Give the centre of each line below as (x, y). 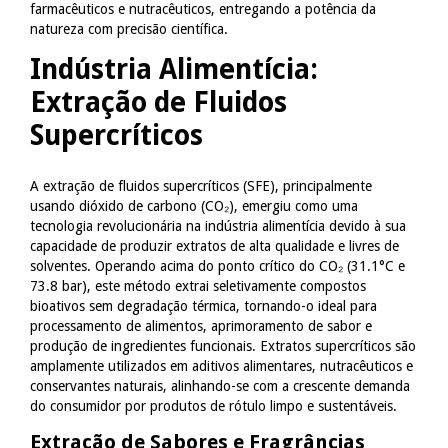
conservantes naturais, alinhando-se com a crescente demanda (220, 385)
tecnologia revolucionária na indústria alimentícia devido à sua (218, 225)
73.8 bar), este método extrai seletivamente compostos (198, 285)
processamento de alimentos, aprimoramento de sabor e (201, 325)
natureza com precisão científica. (129, 29)
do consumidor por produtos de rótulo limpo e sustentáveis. (213, 405)
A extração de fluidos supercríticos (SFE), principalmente (201, 185)
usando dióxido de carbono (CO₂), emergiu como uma (194, 205)
